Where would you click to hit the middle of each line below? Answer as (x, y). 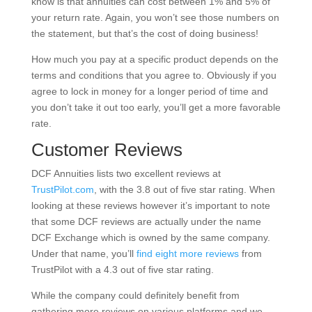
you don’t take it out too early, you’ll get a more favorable (156, 107)
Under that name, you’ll (84, 253)
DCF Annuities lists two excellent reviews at (126, 173)
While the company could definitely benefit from (135, 295)
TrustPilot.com (62, 189)
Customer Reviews (107, 149)
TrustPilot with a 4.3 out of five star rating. (122, 269)
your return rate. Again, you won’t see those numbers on (155, 17)
